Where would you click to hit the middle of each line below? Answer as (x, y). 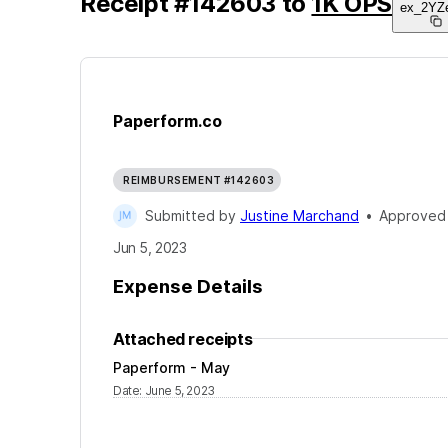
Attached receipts (183, 338)
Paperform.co (167, 120)
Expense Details (188, 286)
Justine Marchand (299, 216)
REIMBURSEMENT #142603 (199, 180)
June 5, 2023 (179, 390)
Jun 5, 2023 (150, 248)
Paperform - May (171, 367)
